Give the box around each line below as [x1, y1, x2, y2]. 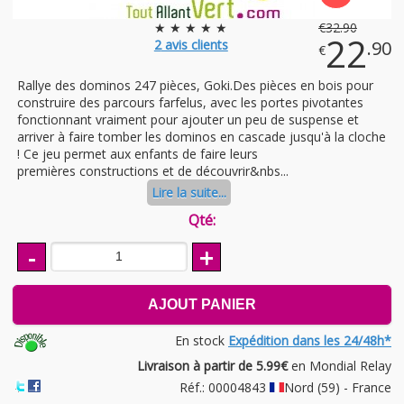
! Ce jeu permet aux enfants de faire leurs [17, 144, 258, 162]
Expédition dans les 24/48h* [228, 332, 391, 350]
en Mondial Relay [288, 357, 391, 375]
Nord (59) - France [284, 379, 391, 397]
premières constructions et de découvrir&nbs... [17, 161, 289, 179]
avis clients [161, 35, 228, 53]
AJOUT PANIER [148, 297, 256, 313]
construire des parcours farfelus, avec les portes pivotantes [17, 93, 363, 111]
